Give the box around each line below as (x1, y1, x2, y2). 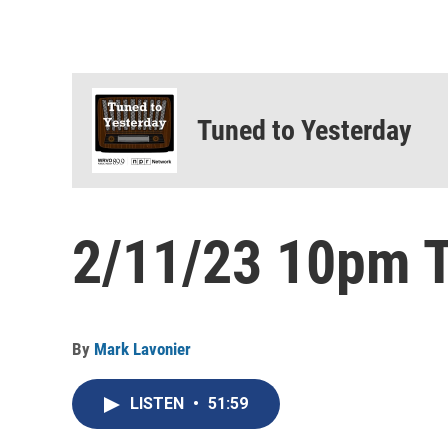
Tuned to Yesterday (197, 114, 412, 148)
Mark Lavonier (94, 339, 191, 360)
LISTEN (130, 394, 188, 414)
